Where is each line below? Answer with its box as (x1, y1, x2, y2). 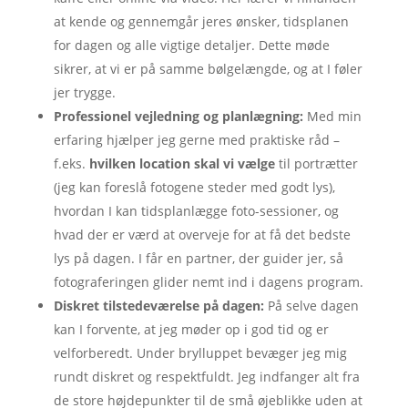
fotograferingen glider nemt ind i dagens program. (53, 272, 363, 291)
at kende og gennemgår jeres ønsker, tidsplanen (53, 12, 349, 30)
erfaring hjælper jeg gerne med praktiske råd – (53, 130, 340, 148)
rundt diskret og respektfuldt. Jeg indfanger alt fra (53, 367, 360, 385)
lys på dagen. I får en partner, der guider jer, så (53, 249, 343, 267)
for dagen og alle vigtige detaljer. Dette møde (53, 36, 330, 54)
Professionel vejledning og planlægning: (53, 107, 303, 125)
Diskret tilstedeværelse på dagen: (53, 296, 264, 314)
